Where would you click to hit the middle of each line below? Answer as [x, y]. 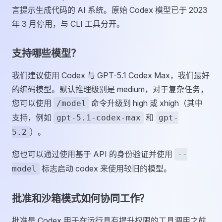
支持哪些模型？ [46, 54]
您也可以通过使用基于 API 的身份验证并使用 [93, 154]
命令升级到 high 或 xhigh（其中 [146, 103]
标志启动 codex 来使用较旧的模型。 [106, 168]
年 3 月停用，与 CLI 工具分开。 [68, 24]
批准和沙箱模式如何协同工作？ [81, 199]
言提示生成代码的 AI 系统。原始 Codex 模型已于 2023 [110, 10]
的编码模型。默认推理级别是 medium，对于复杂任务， [110, 89]
